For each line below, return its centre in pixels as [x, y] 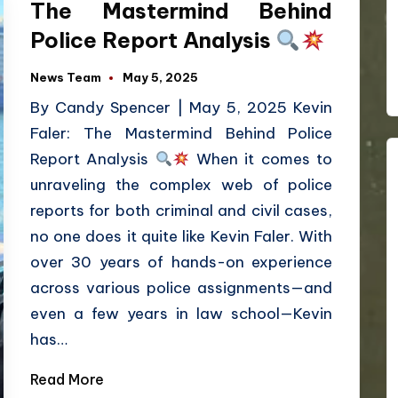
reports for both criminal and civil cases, [181, 211]
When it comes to [261, 159]
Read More [67, 380]
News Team [65, 78]
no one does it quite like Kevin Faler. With [181, 237]
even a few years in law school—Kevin [181, 314]
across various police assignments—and [181, 288]
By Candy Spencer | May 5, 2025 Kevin [181, 108]
